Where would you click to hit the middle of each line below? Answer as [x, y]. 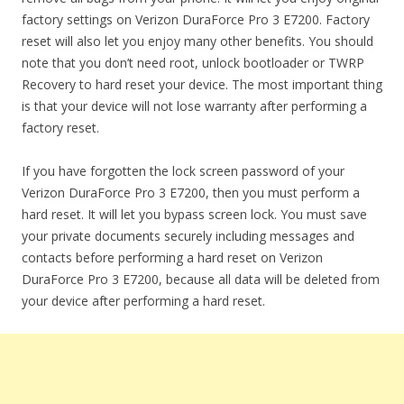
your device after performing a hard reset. [143, 301]
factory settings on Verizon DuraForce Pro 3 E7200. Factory [196, 19]
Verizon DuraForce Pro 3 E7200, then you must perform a [191, 193]
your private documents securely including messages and [188, 236]
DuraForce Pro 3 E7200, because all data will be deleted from [201, 279]
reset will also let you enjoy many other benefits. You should [197, 41]
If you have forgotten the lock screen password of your [183, 171]
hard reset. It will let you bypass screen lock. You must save [194, 214]
